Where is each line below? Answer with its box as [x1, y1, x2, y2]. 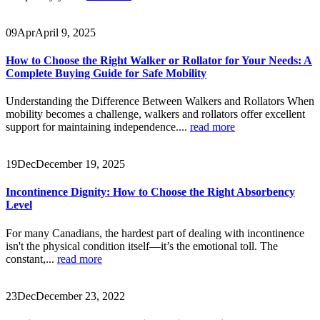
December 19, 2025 [36, 158, 125, 171]
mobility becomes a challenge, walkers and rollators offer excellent [6, 108, 305, 121]
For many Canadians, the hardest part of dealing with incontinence [6, 226, 304, 239]
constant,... [6, 252, 57, 265]
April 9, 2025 [35, 26, 96, 39]
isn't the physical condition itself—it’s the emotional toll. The [6, 239, 278, 252]
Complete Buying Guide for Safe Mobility [6, 66, 206, 79]
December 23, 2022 [36, 289, 125, 302]
